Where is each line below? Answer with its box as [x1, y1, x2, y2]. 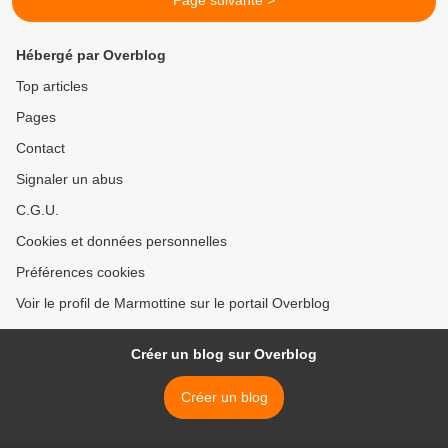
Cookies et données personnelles [16, 233, 227, 250]
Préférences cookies [16, 264, 145, 281]
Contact [16, 140, 65, 157]
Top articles [16, 78, 88, 95]
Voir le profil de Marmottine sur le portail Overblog [16, 295, 330, 312]
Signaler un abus [16, 171, 123, 188]
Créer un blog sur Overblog [131, 346, 317, 363]
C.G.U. [16, 202, 59, 219]
